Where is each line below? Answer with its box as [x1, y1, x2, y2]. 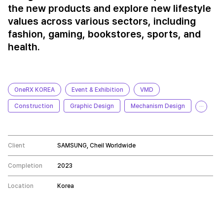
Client [8, 142, 25, 149]
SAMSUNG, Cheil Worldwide [57, 142, 136, 149]
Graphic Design [70, 102, 114, 110]
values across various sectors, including [8, 15, 196, 27]
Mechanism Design [131, 102, 185, 110]
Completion [8, 162, 42, 169]
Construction [14, 102, 53, 110]
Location [8, 183, 34, 189]
